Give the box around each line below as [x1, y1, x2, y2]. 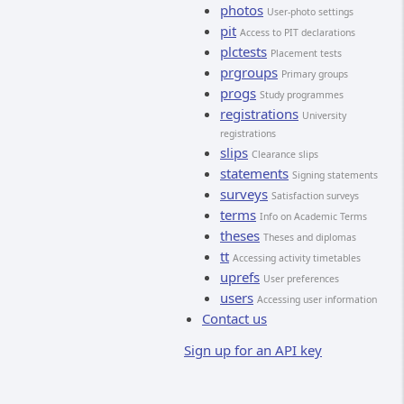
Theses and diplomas [263, 231, 356, 243]
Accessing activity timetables [233, 252, 361, 264]
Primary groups [281, 68, 348, 80]
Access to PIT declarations [240, 26, 355, 39]
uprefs [220, 268, 260, 286]
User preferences [263, 272, 339, 285]
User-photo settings [267, 5, 353, 18]
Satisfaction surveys [271, 189, 359, 202]
